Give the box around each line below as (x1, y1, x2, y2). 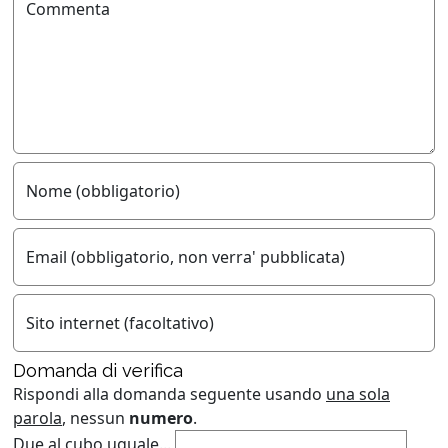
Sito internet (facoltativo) (26, 312, 214, 334)
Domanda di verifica (13, 360, 183, 381)
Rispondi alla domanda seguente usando (13, 383, 326, 405)
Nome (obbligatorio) (26, 180, 180, 202)
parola (13, 407, 62, 429)
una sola (326, 383, 390, 405)
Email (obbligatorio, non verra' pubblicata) (26, 246, 345, 268)
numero (129, 407, 193, 429)
